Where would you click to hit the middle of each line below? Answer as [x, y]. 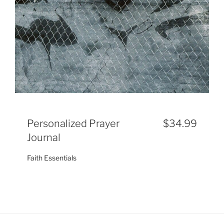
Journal [44, 137]
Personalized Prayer [73, 123]
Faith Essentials [52, 157]
